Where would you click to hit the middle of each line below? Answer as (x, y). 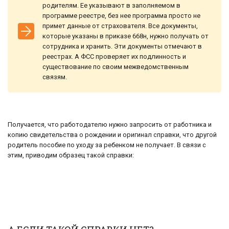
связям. (55, 77)
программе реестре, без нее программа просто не (121, 15)
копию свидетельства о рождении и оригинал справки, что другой (112, 134)
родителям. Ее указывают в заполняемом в (111, 5)
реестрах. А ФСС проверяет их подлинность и (114, 56)
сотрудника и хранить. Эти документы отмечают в (122, 46)
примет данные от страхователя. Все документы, (120, 26)
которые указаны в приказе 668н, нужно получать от (125, 36)
